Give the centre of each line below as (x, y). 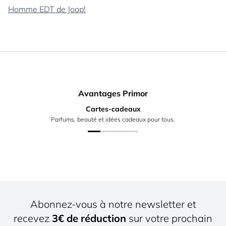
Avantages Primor (113, 93)
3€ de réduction (89, 218)
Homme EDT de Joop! (47, 9)
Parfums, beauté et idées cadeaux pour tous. (113, 119)
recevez (33, 218)
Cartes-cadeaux (113, 109)
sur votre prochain (169, 218)
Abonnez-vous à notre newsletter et (113, 204)
